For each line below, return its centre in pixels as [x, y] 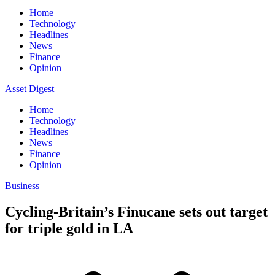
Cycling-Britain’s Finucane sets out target [136, 211]
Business [22, 186]
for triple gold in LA [69, 228]
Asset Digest [29, 89]
